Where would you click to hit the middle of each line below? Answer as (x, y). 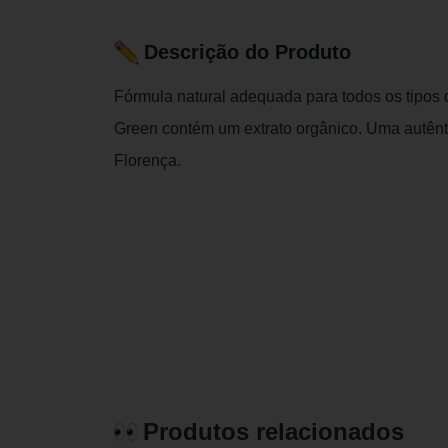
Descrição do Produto (247, 52)
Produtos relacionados (273, 431)
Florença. (147, 160)
